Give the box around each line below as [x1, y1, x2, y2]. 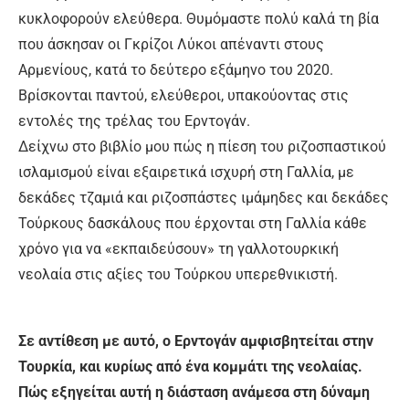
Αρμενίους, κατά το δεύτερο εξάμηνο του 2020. [18, 60, 333, 79]
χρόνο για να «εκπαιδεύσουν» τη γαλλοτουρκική [18, 239, 339, 257]
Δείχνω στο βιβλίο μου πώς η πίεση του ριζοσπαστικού [18, 137, 386, 155]
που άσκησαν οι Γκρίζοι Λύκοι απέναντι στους [18, 35, 324, 53]
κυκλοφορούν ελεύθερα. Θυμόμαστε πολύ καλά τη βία [18, 9, 379, 27]
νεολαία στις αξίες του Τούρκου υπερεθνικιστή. [18, 265, 338, 283]
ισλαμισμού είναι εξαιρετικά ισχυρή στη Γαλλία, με [18, 163, 354, 181]
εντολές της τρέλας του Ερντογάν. [18, 111, 250, 130]
